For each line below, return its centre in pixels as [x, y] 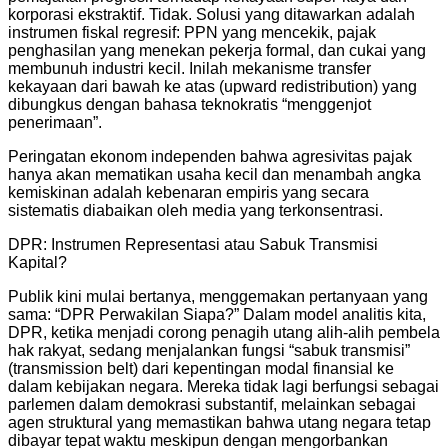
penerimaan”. [55, 122]
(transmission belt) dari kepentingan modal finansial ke [201, 368]
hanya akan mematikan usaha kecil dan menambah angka [214, 174]
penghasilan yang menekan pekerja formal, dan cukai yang [217, 50]
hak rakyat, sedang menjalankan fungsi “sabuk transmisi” [209, 350]
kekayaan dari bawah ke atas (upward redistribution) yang [212, 86]
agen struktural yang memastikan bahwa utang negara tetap [219, 422]
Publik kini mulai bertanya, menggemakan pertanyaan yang [218, 296]
